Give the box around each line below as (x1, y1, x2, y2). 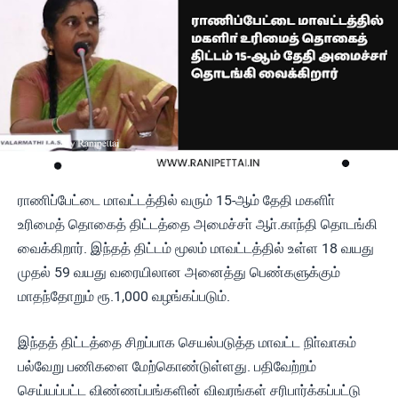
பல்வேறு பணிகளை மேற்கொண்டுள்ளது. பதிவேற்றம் (18, 358, 316, 375)
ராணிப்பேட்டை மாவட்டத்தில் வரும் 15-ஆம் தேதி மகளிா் (18, 192, 335, 209)
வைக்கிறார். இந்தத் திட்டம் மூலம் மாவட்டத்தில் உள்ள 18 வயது (18, 240, 374, 257)
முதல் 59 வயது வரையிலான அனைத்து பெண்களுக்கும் (18, 264, 340, 281)
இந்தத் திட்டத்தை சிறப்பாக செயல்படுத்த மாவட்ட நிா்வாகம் (18, 334, 356, 351)
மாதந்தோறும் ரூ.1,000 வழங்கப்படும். (18, 288, 230, 305)
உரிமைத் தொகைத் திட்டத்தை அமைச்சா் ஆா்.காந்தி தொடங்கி (18, 216, 378, 233)
